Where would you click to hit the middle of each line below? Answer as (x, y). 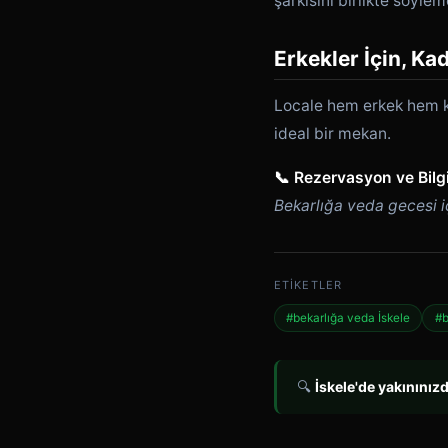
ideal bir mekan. (332, 134)
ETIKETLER (308, 285)
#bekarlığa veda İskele (348, 317)
